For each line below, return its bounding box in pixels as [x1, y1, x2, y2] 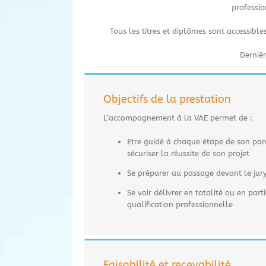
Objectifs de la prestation [103, 92, 231, 106]
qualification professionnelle [127, 199, 233, 209]
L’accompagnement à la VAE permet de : [103, 113, 252, 122]
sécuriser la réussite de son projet [127, 148, 249, 158]
